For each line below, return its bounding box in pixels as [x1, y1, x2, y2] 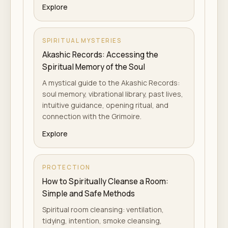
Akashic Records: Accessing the [42, 49, 158, 60]
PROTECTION [42, 163, 91, 171]
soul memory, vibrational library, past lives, [42, 89, 183, 99]
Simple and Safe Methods [42, 188, 135, 199]
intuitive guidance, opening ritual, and [42, 100, 168, 110]
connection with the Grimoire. [42, 111, 141, 121]
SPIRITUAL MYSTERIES [42, 37, 122, 44]
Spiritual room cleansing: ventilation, [42, 205, 164, 214]
